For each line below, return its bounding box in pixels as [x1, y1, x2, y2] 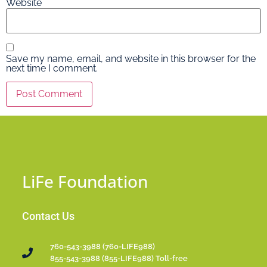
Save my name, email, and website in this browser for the [6, 52, 256, 64]
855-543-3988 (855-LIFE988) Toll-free [49, 254, 188, 263]
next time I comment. [6, 62, 98, 74]
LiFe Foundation [22, 170, 148, 193]
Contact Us [22, 210, 75, 223]
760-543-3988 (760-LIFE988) [49, 242, 155, 252]
